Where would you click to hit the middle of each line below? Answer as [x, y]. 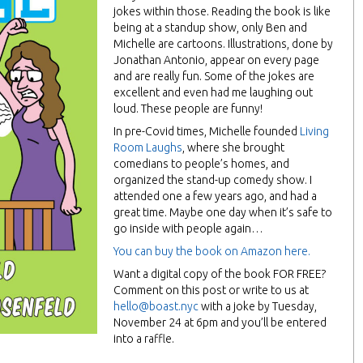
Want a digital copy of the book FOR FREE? [220, 274]
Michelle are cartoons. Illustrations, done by [223, 44]
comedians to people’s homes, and [201, 164]
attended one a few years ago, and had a [215, 196]
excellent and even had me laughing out [213, 92]
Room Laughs [148, 147]
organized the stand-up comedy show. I [213, 180]
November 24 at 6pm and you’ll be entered [220, 322]
